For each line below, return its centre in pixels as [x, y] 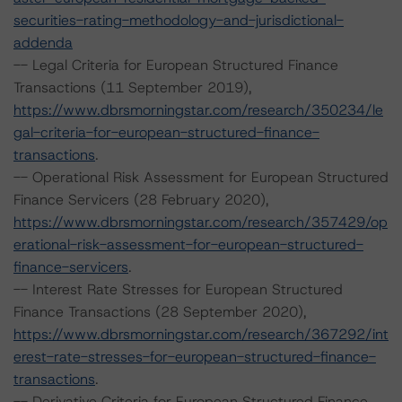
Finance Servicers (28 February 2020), [141, 200]
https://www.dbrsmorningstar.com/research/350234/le [198, 110]
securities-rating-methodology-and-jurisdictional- [179, 20]
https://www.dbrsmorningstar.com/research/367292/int [201, 334]
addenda [43, 43]
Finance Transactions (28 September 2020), [160, 312]
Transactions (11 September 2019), [133, 87]
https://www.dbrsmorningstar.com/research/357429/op [201, 222]
